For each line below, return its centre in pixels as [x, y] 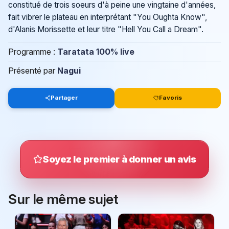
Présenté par [33, 70]
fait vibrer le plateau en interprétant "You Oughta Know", [108, 17]
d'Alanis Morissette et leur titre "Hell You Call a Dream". [106, 30]
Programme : [33, 51]
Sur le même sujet [63, 199]
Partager [64, 98]
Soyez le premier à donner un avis [119, 159]
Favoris [171, 98]
